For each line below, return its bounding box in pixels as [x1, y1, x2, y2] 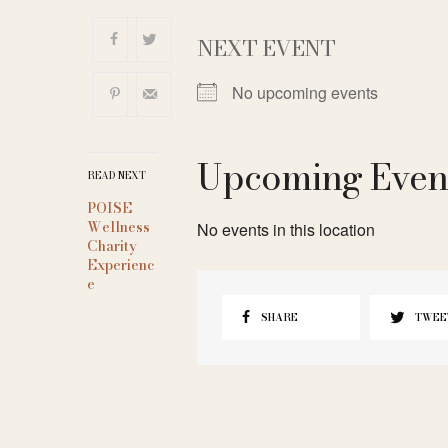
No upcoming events [232, 80, 378, 104]
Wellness [87, 215, 150, 238]
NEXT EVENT [197, 30, 335, 65]
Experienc [87, 253, 154, 276]
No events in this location [197, 217, 375, 241]
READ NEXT [87, 167, 146, 183]
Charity [87, 234, 137, 257]
